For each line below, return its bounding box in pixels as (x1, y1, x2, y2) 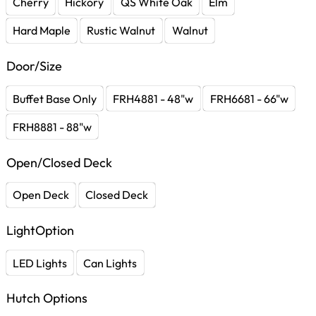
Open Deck (13, 188, 70, 202)
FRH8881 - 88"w (13, 119, 92, 134)
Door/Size (6, 58, 62, 75)
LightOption (6, 221, 74, 238)
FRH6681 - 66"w (209, 91, 288, 106)
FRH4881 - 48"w (113, 91, 194, 106)
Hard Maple (13, 23, 71, 38)
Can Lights (83, 255, 138, 270)
